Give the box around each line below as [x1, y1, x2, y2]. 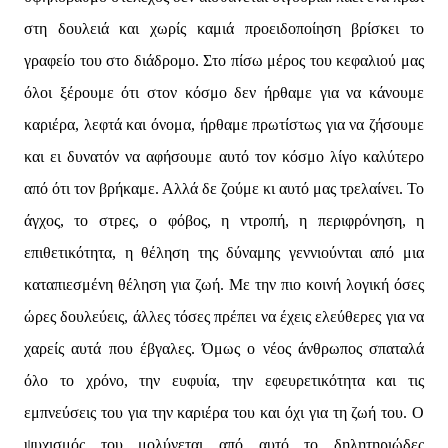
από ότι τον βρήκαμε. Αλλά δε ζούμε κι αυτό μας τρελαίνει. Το [24, 180, 424, 198]
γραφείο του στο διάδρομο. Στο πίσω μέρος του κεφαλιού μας [24, 52, 424, 70]
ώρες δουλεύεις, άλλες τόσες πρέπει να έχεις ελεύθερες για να [24, 308, 424, 326]
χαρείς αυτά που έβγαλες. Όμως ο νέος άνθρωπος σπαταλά [24, 340, 424, 358]
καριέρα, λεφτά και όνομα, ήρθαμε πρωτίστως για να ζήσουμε [24, 116, 424, 134]
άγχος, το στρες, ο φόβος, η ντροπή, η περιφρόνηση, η [24, 212, 424, 230]
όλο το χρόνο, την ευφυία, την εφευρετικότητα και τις [24, 372, 424, 390]
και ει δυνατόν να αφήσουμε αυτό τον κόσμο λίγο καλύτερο [24, 148, 424, 166]
